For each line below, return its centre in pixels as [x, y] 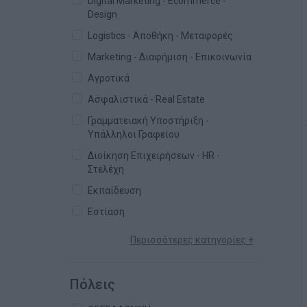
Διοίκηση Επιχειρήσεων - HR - [154, 156]
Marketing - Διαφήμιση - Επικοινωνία [170, 57]
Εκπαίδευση [114, 191]
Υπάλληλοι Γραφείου [134, 134]
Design [102, 14]
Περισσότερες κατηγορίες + [192, 240]
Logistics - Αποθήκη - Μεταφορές [160, 36]
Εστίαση [106, 212]
